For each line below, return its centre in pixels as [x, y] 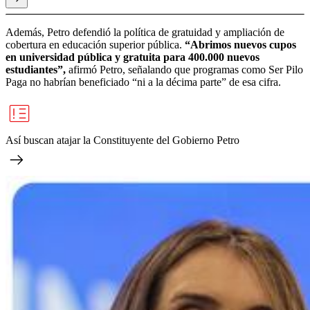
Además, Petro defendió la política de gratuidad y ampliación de [145, 32]
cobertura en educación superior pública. [95, 44]
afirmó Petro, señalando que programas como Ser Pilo [184, 69]
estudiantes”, [36, 69]
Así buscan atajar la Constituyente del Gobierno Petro [122, 140]
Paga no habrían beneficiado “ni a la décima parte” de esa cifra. [143, 82]
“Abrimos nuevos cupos [240, 44]
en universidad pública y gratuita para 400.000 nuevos [133, 57]
